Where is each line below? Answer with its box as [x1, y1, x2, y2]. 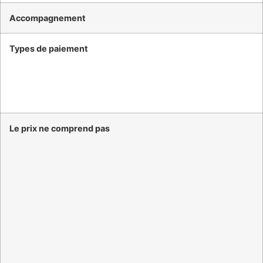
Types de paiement [9, 43, 88, 53]
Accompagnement [9, 12, 86, 23]
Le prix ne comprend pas [9, 123, 110, 133]
